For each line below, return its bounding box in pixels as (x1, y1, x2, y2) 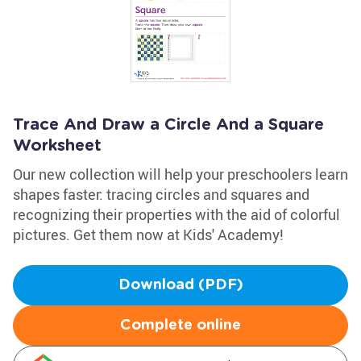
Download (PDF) (118, 278, 243, 293)
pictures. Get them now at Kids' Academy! (13, 225, 284, 244)
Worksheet (13, 138, 102, 154)
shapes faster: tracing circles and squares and (13, 185, 309, 204)
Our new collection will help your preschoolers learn (13, 164, 348, 184)
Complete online (120, 318, 241, 333)
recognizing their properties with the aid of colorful (13, 205, 340, 224)
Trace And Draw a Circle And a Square (13, 117, 324, 133)
